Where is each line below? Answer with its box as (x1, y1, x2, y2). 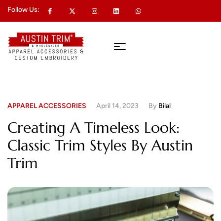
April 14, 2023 (96, 102, 139, 110)
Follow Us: (7, 5, 39, 14)
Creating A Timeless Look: (7, 118, 180, 137)
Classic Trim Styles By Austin (7, 136, 193, 155)
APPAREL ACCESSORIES (7, 102, 86, 110)
